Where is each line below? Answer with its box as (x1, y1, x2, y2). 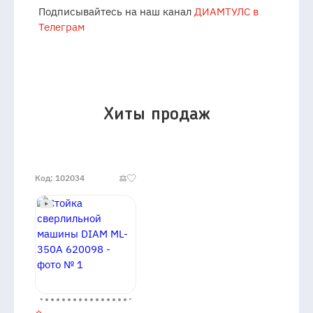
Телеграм (38, 20, 85, 34)
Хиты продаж (103, 105, 210, 124)
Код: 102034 (35, 173, 85, 184)
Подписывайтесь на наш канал (38, 5, 194, 19)
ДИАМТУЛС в (194, 5, 259, 19)
